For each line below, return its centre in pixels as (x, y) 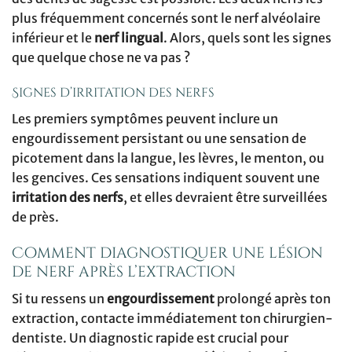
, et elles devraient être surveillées (225, 198)
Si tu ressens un (59, 298)
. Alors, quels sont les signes (247, 37)
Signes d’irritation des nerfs (113, 93)
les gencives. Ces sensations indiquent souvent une (166, 178)
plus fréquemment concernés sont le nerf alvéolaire (166, 18)
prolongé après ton (273, 298)
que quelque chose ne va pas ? (101, 57)
